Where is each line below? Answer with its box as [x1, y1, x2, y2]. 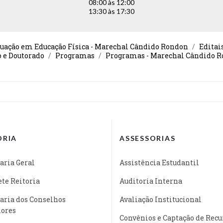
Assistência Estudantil [119, 157, 199, 167]
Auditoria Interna [119, 176, 182, 186]
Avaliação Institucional [119, 194, 202, 204]
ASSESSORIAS [119, 133, 176, 142]
